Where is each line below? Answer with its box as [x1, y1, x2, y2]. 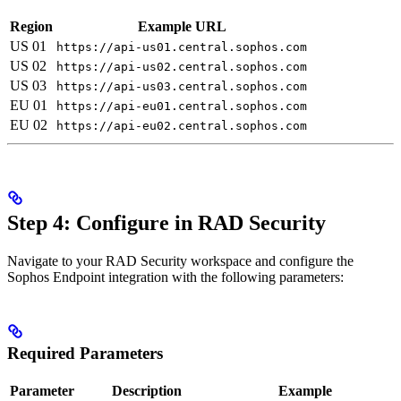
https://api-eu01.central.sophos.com [56, 99, 307, 114]
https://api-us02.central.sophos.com [56, 60, 307, 74]
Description [111, 382, 182, 398]
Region [10, 19, 53, 35]
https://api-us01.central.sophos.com [56, 40, 307, 55]
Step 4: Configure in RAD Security [7, 210, 326, 235]
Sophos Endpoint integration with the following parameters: [7, 269, 344, 285]
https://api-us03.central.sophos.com [56, 80, 307, 94]
